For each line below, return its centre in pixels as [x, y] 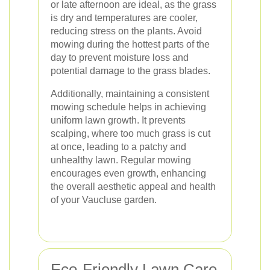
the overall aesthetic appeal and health [133, 187]
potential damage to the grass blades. [130, 71]
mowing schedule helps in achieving [128, 107]
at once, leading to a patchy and [118, 147]
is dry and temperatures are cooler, [124, 18]
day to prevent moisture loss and [120, 58]
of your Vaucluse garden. [104, 200]
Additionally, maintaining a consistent [130, 94]
